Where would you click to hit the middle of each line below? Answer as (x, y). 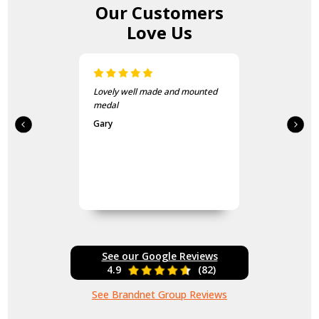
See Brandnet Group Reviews (159, 295)
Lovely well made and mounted (156, 92)
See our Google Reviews (159, 256)
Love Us (159, 33)
